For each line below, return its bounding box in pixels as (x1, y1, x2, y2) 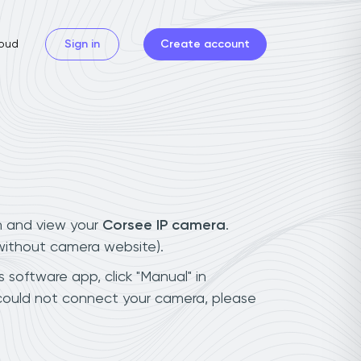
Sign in (64, 38, 100, 50)
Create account (160, 38, 250, 50)
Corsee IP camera (102, 218, 226, 233)
